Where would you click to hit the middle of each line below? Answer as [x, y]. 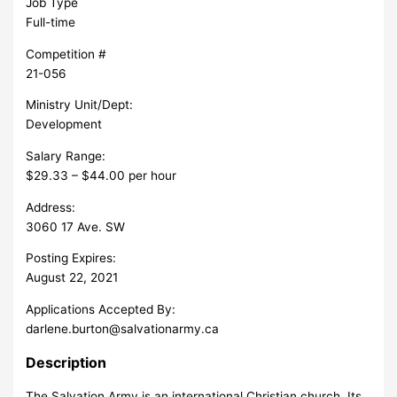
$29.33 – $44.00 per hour [101, 175]
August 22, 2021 [72, 278]
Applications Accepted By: [101, 309]
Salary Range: [66, 156]
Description [66, 362]
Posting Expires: [71, 258]
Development [64, 125]
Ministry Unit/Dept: [80, 105]
